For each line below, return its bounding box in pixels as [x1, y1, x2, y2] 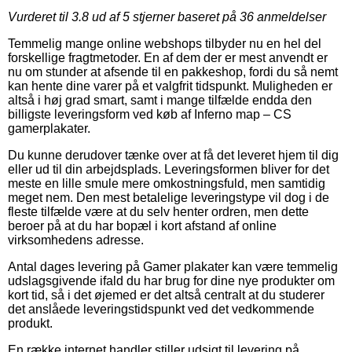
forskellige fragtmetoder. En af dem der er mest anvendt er [8, 50, 328, 64]
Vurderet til [8, 9, 71, 24]
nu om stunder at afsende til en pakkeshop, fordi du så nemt [8, 64, 338, 79]
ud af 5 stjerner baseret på [89, 9, 240, 24]
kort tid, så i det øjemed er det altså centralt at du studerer [8, 288, 324, 302]
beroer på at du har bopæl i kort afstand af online [8, 218, 277, 233]
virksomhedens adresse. [8, 233, 144, 247]
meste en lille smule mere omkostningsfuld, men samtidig [8, 176, 325, 190]
